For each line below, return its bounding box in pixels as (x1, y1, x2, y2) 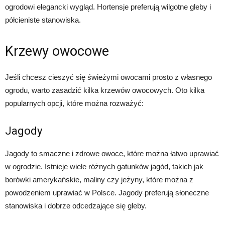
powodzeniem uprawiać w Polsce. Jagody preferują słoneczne (5, 188, 209, 197)
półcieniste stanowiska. (5, 16, 81, 25)
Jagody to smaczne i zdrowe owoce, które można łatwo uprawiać (5, 149, 219, 158)
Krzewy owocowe (5, 43, 109, 60)
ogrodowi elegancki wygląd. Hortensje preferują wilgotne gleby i (5, 3, 211, 12)
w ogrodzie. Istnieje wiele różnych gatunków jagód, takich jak (5, 162, 203, 171)
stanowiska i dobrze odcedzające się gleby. (5, 201, 147, 210)
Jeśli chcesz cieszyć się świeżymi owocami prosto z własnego (5, 73, 212, 82)
